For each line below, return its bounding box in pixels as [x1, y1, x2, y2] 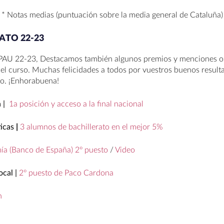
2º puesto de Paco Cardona [19, 168, 113, 177]
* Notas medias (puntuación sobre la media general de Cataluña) [1, 10, 223, 19]
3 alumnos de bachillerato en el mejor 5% [20, 122, 162, 131]
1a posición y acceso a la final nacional [9, 99, 143, 108]
